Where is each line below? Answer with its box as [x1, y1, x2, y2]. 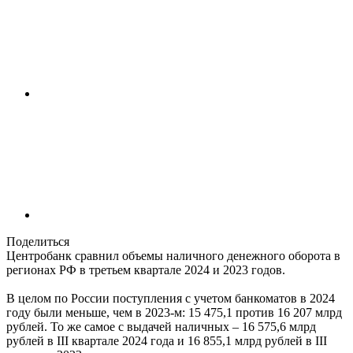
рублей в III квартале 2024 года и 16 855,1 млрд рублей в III [6, 334, 327, 348]
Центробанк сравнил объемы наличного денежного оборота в [6, 249, 340, 263]
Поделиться [6, 235, 69, 249]
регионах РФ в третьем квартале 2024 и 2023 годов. [6, 263, 285, 277]
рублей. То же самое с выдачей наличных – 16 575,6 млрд [6, 320, 316, 334]
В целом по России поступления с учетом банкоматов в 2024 [6, 292, 335, 306]
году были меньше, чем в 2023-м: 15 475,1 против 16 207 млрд [6, 306, 342, 320]
